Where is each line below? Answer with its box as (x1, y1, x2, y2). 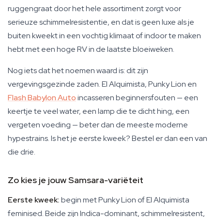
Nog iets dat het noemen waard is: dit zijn (8, 65, 148, 76)
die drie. (8, 147, 35, 157)
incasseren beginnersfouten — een (76, 93, 198, 103)
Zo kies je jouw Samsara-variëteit (8, 174, 143, 186)
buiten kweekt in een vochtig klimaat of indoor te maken (8, 31, 201, 41)
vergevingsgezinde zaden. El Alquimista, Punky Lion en (8, 79, 197, 89)
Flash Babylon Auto (8, 93, 76, 103)
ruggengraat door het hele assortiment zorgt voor (8, 3, 181, 14)
